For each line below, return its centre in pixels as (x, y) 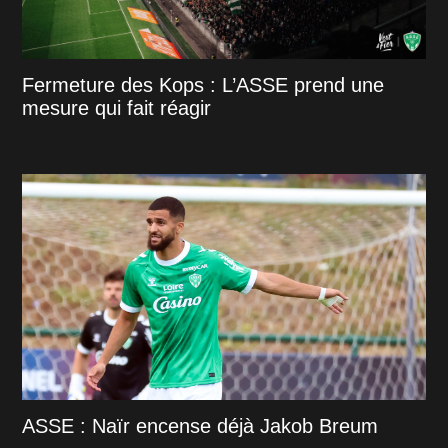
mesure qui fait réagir (117, 107)
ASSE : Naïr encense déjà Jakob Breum (200, 426)
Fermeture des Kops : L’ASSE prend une (203, 84)
